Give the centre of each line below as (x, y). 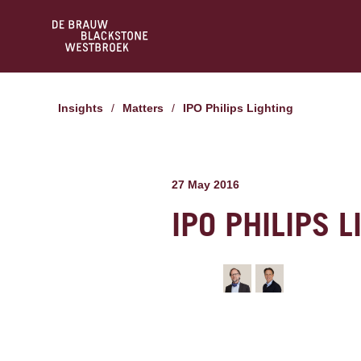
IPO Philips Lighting (240, 108)
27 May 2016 (206, 185)
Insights (82, 108)
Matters (148, 108)
